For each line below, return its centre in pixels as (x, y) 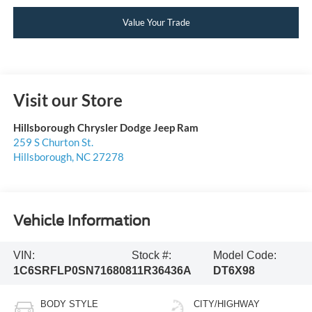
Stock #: (151, 255)
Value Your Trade (156, 22)
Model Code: (244, 255)
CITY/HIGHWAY (227, 304)
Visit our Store (68, 100)
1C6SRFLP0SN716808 (72, 270)
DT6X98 (234, 270)
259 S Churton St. (53, 142)
